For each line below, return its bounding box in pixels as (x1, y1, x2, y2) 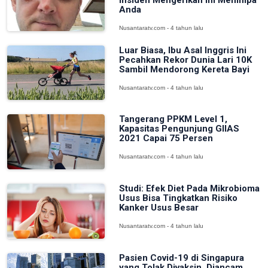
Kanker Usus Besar (118, 202, 199, 213)
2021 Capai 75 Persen (118, 133, 213, 144)
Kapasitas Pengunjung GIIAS (118, 123, 239, 135)
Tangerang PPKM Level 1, (118, 114, 227, 125)
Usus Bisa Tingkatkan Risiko (118, 192, 237, 203)
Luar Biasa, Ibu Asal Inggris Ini (118, 44, 246, 56)
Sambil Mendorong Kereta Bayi (118, 63, 249, 75)
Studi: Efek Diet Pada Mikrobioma (118, 182, 260, 194)
